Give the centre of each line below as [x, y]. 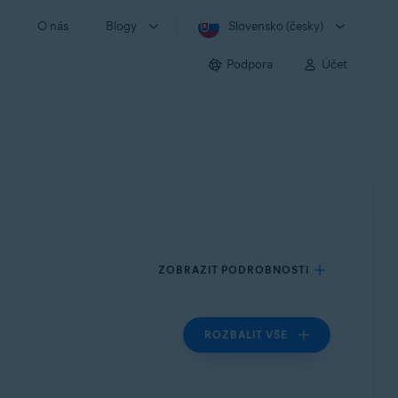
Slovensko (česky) [276, 26]
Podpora [250, 64]
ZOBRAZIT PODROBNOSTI [234, 270]
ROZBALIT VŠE [247, 334]
